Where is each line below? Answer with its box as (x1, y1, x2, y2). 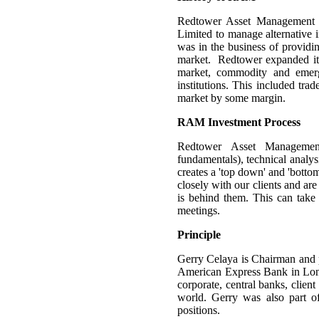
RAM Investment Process (177, 116, 300, 128)
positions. (177, 304, 220, 316)
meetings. (177, 204, 220, 216)
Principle (177, 229, 221, 241)
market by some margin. (177, 92, 286, 104)
